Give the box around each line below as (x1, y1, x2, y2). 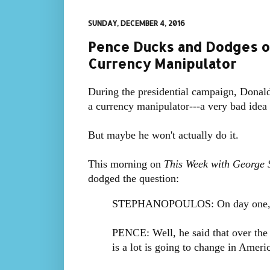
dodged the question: (87, 172, 179, 185)
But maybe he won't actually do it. (87, 129, 239, 142)
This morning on (87, 158, 164, 171)
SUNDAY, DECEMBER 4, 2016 (87, 19, 185, 28)
